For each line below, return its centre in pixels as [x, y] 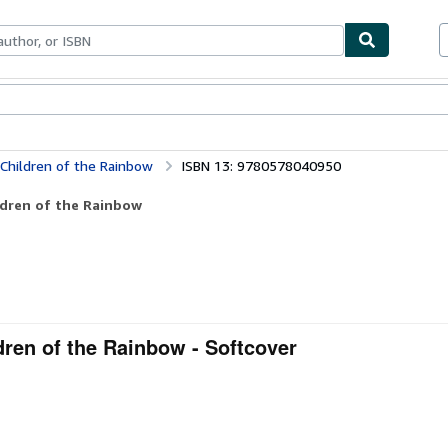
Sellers [119, 100]
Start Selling [180, 100]
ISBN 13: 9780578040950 [261, 165]
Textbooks [63, 100]
